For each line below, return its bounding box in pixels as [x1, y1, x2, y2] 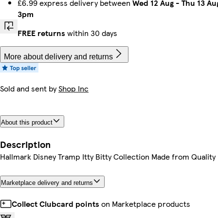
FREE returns [18, 27, 65, 38]
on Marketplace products [99, 198, 190, 209]
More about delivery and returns [4, 53, 113, 61]
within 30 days [65, 27, 117, 38]
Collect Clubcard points [12, 198, 99, 209]
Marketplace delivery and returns [1, 179, 93, 186]
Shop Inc [58, 83, 89, 94]
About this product [1, 118, 53, 126]
